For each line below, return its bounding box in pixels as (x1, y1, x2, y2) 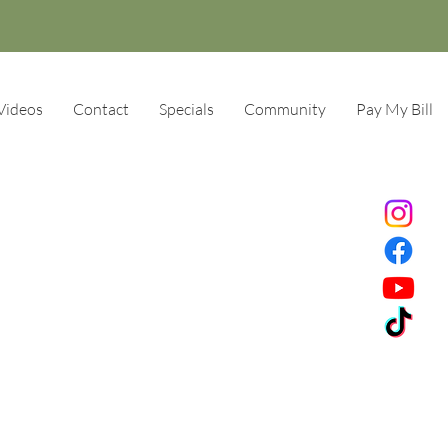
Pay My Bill (356, 99, 433, 120)
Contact (73, 99, 129, 120)
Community (244, 99, 326, 120)
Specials (159, 99, 214, 120)
